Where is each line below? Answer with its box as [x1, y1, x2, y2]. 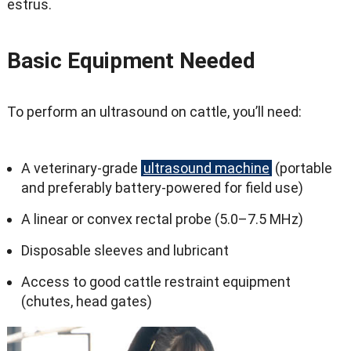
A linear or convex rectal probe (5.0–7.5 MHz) [20, 211, 303, 227]
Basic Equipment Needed [6, 48, 255, 74]
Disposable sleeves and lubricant [20, 242, 229, 259]
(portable [271, 160, 332, 176]
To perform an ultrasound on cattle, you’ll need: [6, 103, 302, 120]
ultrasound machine [143, 160, 270, 176]
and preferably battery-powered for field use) [20, 179, 303, 196]
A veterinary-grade [20, 160, 141, 176]
